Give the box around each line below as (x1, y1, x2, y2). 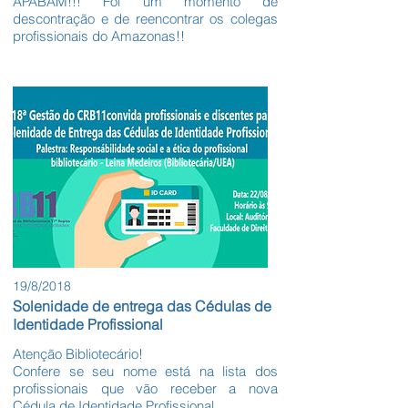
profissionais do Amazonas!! (13, 26, 185, 45)
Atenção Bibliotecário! (13, 345, 143, 362)
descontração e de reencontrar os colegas (13, 9, 278, 27)
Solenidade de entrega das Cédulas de (13, 296, 271, 315)
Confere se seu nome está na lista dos (13, 362, 278, 380)
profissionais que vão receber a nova (13, 380, 278, 397)
